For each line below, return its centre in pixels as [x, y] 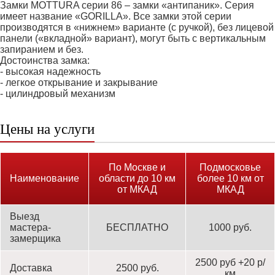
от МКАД [137, 189]
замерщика [35, 238]
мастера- [30, 227]
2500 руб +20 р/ [230, 262]
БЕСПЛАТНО [137, 227]
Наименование [45, 178]
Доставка [31, 268]
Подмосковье [230, 167]
